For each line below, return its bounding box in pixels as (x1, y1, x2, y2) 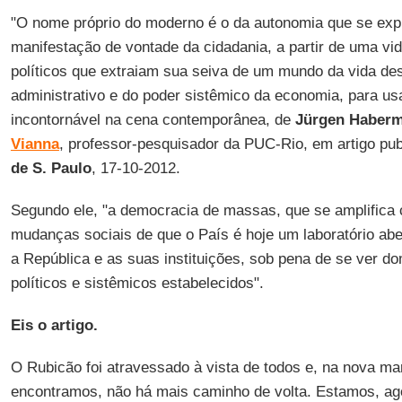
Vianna (10, 135, 59, 153)
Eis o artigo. (10, 317, 98, 334)
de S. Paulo (10, 160, 92, 177)
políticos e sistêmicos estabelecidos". (10, 275, 264, 292)
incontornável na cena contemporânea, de (10, 111, 295, 128)
